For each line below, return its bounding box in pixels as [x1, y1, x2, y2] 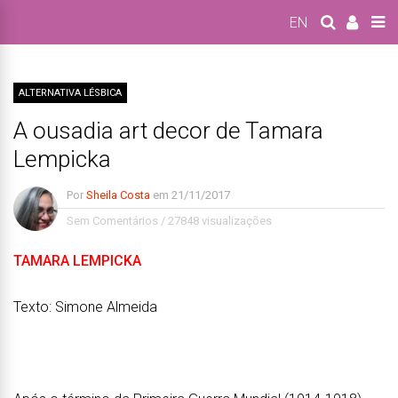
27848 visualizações [168, 214, 272, 227]
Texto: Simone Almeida [13, 298, 157, 315]
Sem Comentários [67, 214, 158, 227]
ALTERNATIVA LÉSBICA [19, 87, 122, 99]
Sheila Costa [86, 188, 150, 202]
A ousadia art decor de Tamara [13, 117, 323, 144]
